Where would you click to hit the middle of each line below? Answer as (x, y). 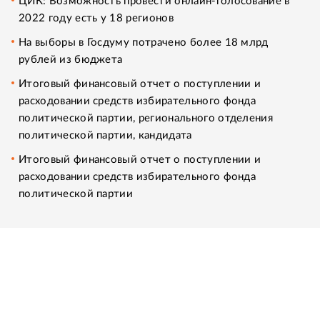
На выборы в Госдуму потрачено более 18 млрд (144, 42)
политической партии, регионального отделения (146, 118)
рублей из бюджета (71, 59)
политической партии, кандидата (105, 135)
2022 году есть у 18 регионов (96, 18)
